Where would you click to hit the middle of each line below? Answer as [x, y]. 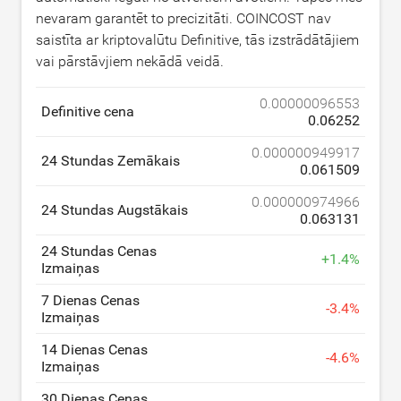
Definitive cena [88, 111]
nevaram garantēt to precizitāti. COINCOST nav [183, 18]
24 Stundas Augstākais [115, 209]
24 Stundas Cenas [99, 251]
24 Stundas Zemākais [111, 160]
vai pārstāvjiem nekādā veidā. [130, 61]
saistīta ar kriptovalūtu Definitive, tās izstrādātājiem [197, 39]
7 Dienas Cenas [90, 300]
